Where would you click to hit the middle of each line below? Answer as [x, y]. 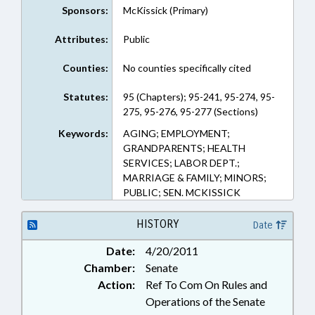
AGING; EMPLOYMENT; [176, 133]
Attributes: [81, 39]
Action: [116, 284]
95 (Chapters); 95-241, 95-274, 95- [199, 97]
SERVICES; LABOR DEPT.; [181, 163]
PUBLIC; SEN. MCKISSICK [181, 192]
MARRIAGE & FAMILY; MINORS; [194, 178]
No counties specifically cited [187, 68]
